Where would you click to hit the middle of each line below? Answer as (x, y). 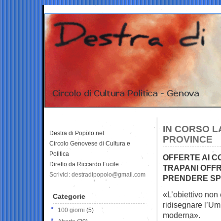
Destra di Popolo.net (77, 133)
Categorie (69, 196)
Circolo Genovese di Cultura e (90, 143)
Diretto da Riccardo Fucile (84, 164)
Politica (59, 154)
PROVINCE (188, 139)
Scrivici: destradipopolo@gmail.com (97, 174)
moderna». (182, 215)
